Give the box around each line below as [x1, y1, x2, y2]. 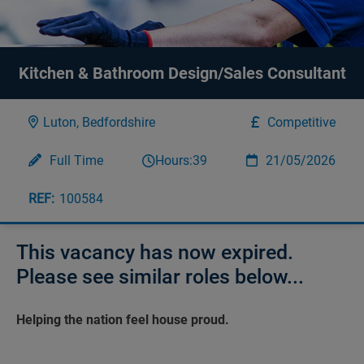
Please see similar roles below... [16, 265, 304, 288]
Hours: [154, 153, 193, 168]
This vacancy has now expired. [16, 240, 293, 264]
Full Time [49, 153, 103, 168]
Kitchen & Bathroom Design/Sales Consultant [18, 63, 346, 83]
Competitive [267, 115, 336, 130]
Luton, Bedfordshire [42, 115, 155, 130]
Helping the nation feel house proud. [16, 312, 229, 327]
